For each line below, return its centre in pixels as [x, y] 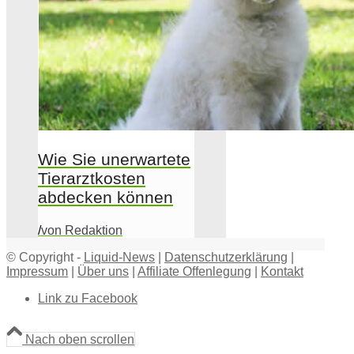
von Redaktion [82, 230]
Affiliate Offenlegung [194, 271]
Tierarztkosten [92, 178]
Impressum [37, 271]
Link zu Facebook [88, 298]
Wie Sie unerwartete [114, 159]
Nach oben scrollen [80, 339]
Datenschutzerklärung [226, 257]
